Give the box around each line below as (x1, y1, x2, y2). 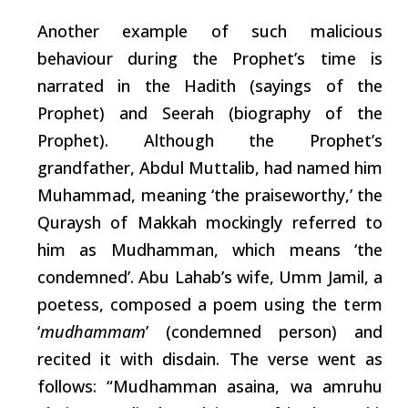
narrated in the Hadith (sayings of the (37, 75, 382, 97)
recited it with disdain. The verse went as (37, 348, 382, 371)
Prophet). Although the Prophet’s (37, 129, 382, 152)
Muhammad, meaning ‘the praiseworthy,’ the (37, 184, 382, 207)
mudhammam (40, 321, 146, 343)
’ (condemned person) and (146, 321, 382, 343)
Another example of (37, 20, 252, 43)
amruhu (321, 375, 382, 398)
